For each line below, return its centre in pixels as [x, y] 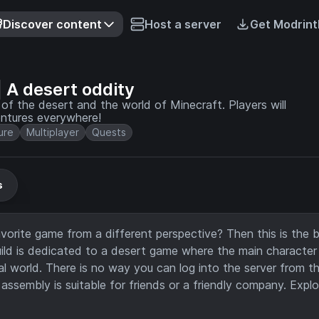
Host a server [183, 24]
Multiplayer [53, 132]
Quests [109, 132]
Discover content [52, 24]
